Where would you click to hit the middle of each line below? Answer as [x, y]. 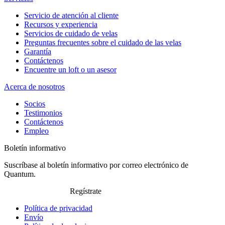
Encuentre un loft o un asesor [70, 70]
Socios [35, 104]
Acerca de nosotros [34, 87]
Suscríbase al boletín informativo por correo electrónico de [96, 165]
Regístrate [85, 191]
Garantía [38, 52]
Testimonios [43, 113]
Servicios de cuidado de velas [71, 34]
